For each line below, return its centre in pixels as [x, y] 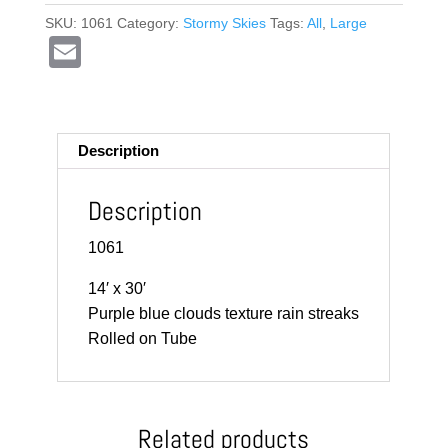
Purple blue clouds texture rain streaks [224, 314]
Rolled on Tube [143, 339]
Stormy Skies [224, 23]
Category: [149, 23]
